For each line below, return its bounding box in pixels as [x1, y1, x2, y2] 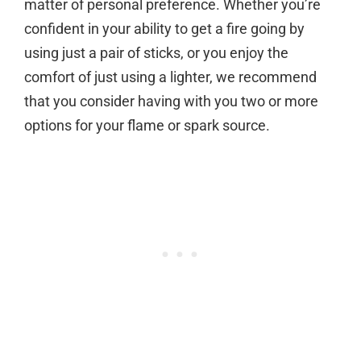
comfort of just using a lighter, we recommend [24, 68, 317, 85]
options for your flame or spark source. [24, 116, 270, 134]
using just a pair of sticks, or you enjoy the [24, 44, 288, 61]
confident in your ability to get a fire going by [24, 19, 305, 37]
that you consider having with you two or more [24, 92, 318, 110]
